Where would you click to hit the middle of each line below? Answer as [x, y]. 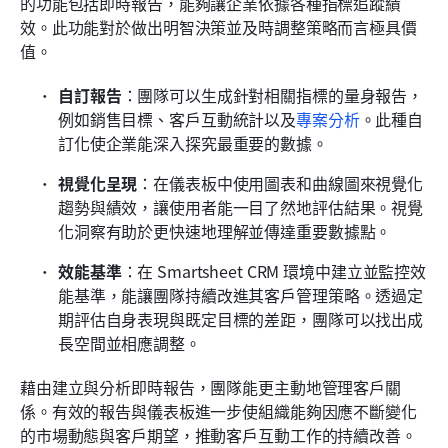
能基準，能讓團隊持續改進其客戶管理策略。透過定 [241, 295]
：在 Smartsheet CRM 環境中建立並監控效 [274, 271]
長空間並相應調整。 [129, 343]
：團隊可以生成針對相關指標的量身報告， [272, 95]
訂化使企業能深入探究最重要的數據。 [193, 143]
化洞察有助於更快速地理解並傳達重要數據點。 [225, 231]
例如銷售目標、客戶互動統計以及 [177, 119]
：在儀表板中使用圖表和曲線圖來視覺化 [280, 183]
